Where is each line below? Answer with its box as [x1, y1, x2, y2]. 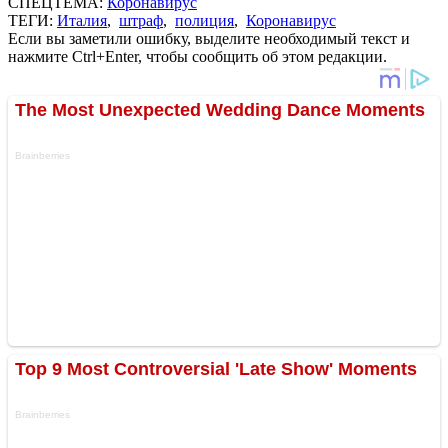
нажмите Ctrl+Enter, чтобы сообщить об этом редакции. [8, 47, 387, 65]
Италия [57, 11, 107, 29]
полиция [175, 11, 234, 29]
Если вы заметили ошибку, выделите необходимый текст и [8, 29, 410, 47]
